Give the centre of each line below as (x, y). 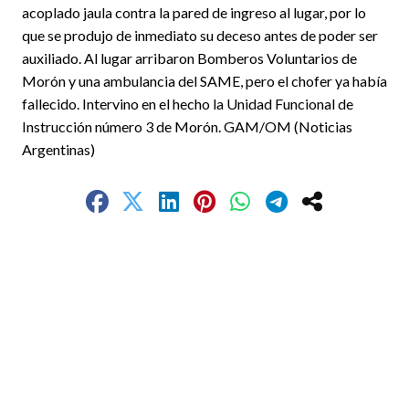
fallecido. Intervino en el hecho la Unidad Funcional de (188, 103)
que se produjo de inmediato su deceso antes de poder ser (200, 35)
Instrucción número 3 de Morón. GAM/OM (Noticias (187, 126)
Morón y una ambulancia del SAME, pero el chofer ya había (204, 80)
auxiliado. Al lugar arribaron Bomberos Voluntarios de (189, 58)
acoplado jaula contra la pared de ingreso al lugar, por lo (194, 12)
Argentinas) (58, 149)
